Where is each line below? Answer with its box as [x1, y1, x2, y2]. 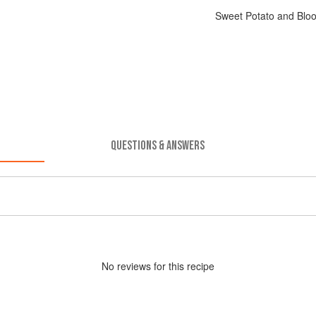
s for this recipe [146, 258, 214, 273]
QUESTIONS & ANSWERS [111, 138, 205, 153]
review [117, 258, 146, 273]
